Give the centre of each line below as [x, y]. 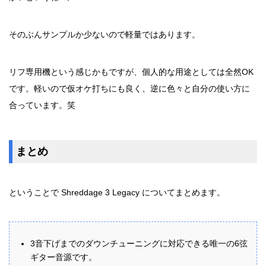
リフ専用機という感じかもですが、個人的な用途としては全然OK [131, 72]
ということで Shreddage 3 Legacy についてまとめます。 [117, 193]
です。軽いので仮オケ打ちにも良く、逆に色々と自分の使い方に [129, 89]
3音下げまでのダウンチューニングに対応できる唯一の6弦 [139, 244]
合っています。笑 [42, 105]
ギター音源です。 [64, 257]
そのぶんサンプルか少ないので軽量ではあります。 [104, 35]
